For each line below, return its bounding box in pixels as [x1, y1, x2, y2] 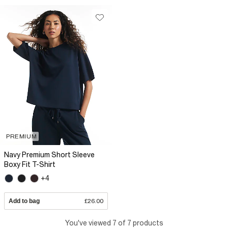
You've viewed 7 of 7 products [65, 219, 163, 227]
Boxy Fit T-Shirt [4, 160, 55, 168]
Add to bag [9, 197, 40, 205]
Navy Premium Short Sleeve [4, 150, 95, 159]
